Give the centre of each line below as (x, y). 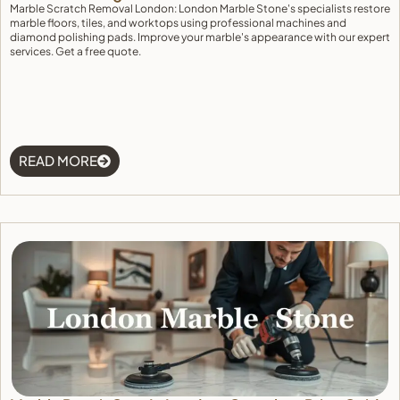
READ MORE (58, 160)
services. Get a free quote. (75, 51)
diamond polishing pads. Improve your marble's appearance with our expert (200, 37)
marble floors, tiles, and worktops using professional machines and (178, 23)
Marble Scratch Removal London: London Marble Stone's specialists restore (200, 8)
